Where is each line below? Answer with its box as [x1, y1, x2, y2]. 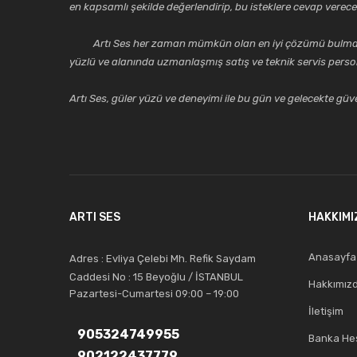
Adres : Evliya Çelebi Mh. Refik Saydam [69, 253, 256, 265]
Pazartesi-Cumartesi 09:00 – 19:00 [69, 288, 239, 300]
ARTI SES [69, 210, 120, 225]
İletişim [308, 305, 343, 318]
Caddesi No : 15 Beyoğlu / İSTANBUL [69, 271, 243, 284]
